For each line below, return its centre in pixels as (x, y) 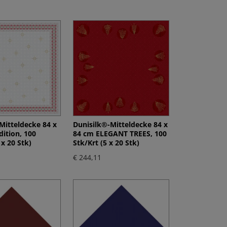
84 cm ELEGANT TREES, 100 (120, 134)
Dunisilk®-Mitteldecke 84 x (121, 125)
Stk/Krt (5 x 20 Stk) (106, 143)
